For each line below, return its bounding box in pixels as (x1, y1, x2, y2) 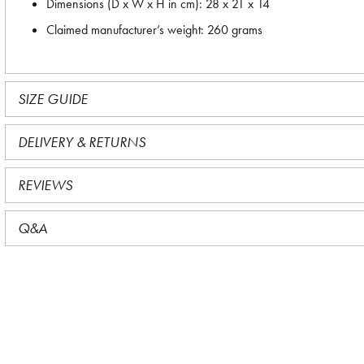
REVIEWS (18, 175, 72, 194)
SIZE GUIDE (18, 89, 88, 108)
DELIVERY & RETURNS (18, 132, 145, 151)
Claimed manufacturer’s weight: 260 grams (46, 21, 262, 38)
